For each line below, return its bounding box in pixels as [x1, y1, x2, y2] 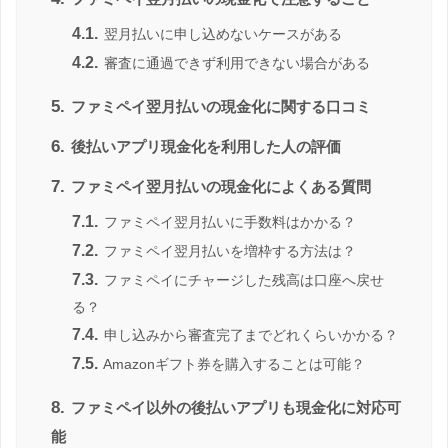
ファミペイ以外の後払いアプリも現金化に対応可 [67, 398, 401, 416]
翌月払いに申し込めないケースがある [100, 25, 342, 42]
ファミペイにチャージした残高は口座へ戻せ [100, 271, 384, 288]
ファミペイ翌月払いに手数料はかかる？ [100, 213, 356, 230]
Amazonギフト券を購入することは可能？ [100, 355, 365, 372]
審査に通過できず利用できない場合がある [100, 54, 370, 71]
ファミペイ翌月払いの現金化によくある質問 [67, 177, 371, 195]
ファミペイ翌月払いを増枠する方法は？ [100, 242, 356, 259]
